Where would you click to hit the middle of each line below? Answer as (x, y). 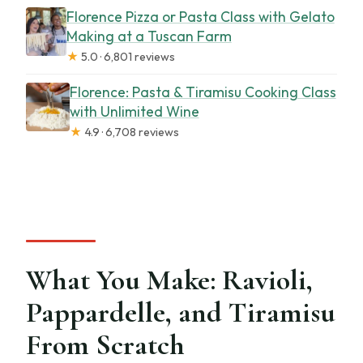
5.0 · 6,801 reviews (126, 56)
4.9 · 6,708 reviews (130, 132)
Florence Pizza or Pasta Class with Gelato (200, 16)
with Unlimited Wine (134, 111)
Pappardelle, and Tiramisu (181, 313)
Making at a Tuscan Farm (149, 36)
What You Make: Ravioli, (170, 280)
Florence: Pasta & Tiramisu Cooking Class (203, 92)
